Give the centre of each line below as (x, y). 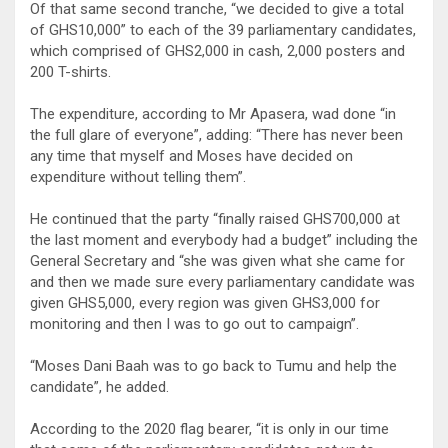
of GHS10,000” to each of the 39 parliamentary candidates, (223, 29)
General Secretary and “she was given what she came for (217, 260)
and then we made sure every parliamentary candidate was (222, 281)
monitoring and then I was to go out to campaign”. (194, 323)
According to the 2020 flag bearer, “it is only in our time (209, 428)
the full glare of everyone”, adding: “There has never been (216, 134)
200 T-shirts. (70, 71)
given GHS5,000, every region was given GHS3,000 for (205, 302)
